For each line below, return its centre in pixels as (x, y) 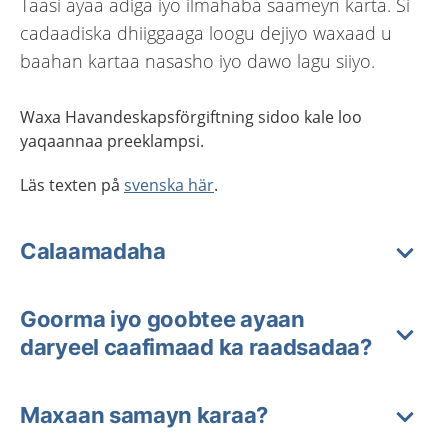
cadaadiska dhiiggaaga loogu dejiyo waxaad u (206, 33)
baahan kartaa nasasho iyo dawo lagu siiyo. (197, 61)
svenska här (169, 185)
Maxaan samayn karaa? (144, 415)
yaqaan (47, 141)
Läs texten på (72, 185)
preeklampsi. (155, 141)
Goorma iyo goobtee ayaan (162, 319)
